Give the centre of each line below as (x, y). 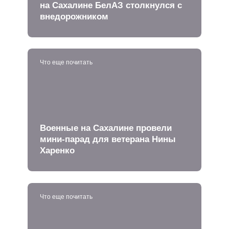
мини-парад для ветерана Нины (108, 139)
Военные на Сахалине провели (106, 128)
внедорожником (74, 16)
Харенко (57, 150)
